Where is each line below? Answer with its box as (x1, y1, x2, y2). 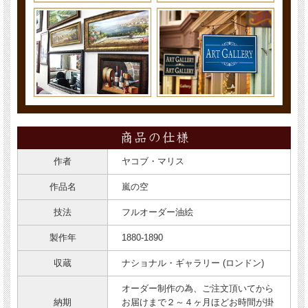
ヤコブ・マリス (122, 155, 184, 166)
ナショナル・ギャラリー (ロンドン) (122, 257, 264, 268)
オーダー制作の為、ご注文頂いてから (122, 283, 274, 294)
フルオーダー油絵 (122, 206, 193, 217)
